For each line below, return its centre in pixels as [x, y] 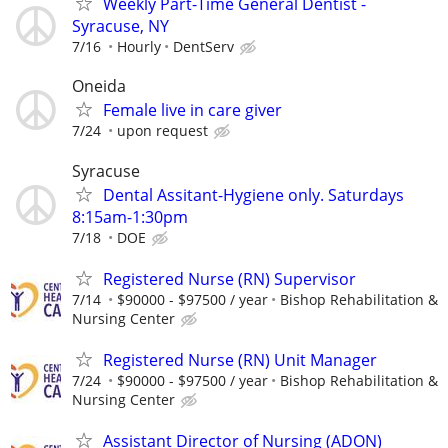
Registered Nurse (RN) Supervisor [229, 278]
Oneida [99, 86]
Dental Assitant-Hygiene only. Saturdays [253, 194]
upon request [162, 131]
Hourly [139, 47]
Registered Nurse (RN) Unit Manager [240, 359]
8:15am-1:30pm [130, 216]
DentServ [203, 47]
